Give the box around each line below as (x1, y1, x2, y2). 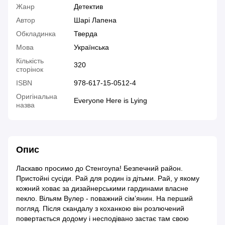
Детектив (74, 3, 103, 11)
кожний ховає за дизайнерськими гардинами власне (16, 184, 188, 193)
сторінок (16, 65, 43, 74)
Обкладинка (16, 30, 56, 38)
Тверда (74, 30, 97, 38)
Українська (74, 43, 109, 52)
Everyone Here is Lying (74, 96, 147, 105)
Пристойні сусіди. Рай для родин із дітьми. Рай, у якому (16, 174, 199, 183)
